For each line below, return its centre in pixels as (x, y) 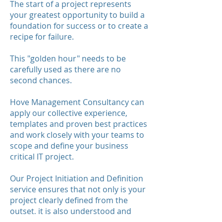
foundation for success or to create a (79, 26)
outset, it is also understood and (71, 211)
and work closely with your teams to (77, 135)
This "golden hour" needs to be (68, 58)
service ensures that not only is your (78, 189)
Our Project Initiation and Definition (77, 178)
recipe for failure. (42, 37)
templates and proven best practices (79, 124)
